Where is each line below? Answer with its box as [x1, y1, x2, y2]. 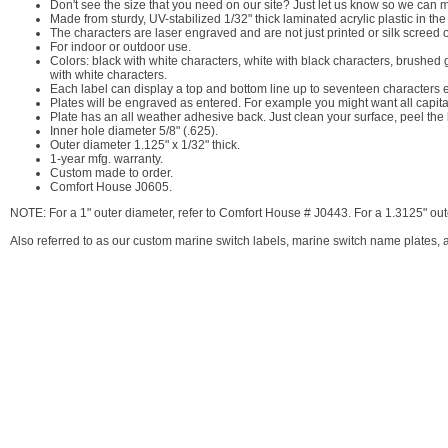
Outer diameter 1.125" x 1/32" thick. [50, 138, 240, 152]
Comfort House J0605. [50, 180, 172, 194]
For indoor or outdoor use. [50, 40, 191, 54]
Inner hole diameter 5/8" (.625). [50, 124, 218, 138]
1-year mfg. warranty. [50, 152, 163, 166]
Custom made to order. [50, 166, 173, 180]
